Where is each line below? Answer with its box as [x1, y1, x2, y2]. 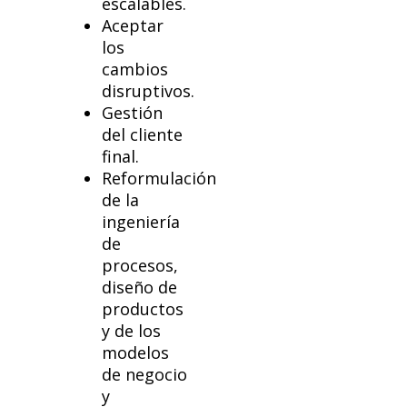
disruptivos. [102, 80, 195, 103]
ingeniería [102, 211, 181, 233]
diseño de [102, 276, 178, 299]
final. [102, 145, 140, 168]
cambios [102, 58, 169, 81]
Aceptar [102, 15, 164, 37]
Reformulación [102, 167, 217, 190]
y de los [102, 320, 162, 342]
